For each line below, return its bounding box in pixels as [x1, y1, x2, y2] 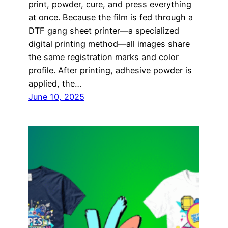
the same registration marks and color [28, 51, 179, 62]
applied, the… [28, 78, 81, 89]
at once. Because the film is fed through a [28, 12, 193, 22]
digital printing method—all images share [28, 38, 190, 49]
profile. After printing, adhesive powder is [28, 65, 192, 75]
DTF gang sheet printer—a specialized [28, 25, 179, 36]
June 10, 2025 [28, 91, 84, 102]
